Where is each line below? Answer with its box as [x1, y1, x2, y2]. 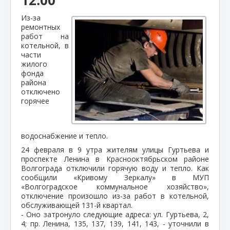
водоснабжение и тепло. [21, 130, 108, 141]
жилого [21, 59, 47, 69]
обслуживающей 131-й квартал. [21, 200, 132, 210]
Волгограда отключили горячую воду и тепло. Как [21, 163, 209, 173]
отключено [21, 86, 60, 97]
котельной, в [21, 40, 69, 50]
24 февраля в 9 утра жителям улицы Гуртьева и [21, 144, 209, 155]
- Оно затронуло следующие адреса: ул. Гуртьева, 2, [21, 209, 209, 219]
